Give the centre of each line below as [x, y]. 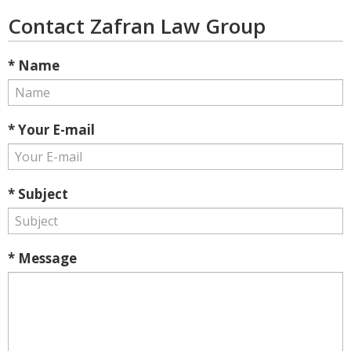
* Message [42, 258]
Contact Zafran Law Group [137, 26]
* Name [34, 65]
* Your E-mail [51, 130]
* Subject [38, 194]
